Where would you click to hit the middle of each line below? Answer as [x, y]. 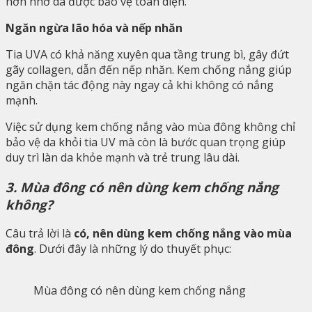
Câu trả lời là [40, 234]
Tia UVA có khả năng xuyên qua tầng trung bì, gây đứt [147, 54]
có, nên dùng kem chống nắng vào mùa [183, 234]
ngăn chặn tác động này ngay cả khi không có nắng [140, 85]
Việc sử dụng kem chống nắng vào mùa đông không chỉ [150, 126]
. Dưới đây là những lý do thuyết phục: [133, 249]
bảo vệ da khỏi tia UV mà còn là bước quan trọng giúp [146, 142]
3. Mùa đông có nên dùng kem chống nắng [142, 187]
